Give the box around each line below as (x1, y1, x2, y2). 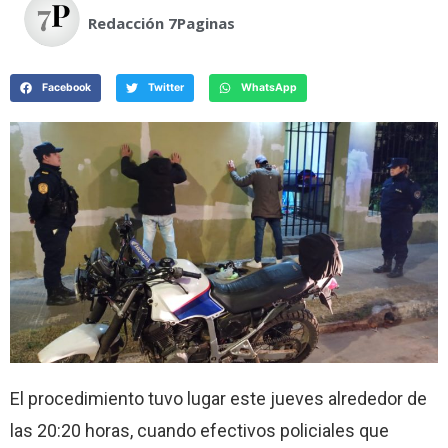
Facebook (41, 81, 91, 95)
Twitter (147, 81, 184, 95)
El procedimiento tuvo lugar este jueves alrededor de (10, 387, 427, 409)
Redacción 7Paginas (88, 13, 235, 34)
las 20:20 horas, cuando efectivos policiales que (10, 419, 389, 441)
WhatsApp (240, 81, 297, 95)
